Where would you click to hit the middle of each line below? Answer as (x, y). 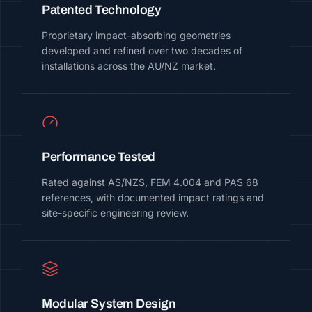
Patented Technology (102, 9)
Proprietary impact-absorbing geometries (136, 35)
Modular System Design (109, 303)
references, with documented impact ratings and (153, 197)
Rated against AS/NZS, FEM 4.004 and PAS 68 (150, 182)
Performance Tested (99, 156)
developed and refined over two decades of (142, 50)
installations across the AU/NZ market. (129, 65)
